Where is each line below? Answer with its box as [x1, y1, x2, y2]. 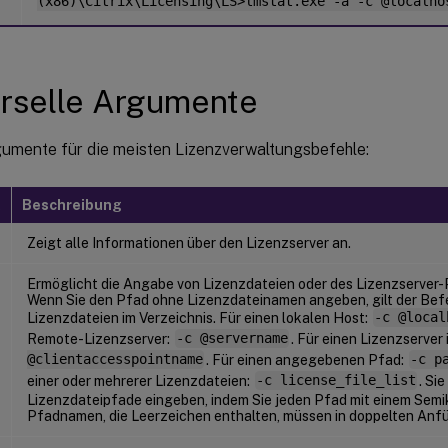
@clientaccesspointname [27, 351, 203, 368]
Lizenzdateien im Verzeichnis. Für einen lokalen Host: [27, 309, 371, 326]
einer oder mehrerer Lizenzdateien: [27, 372, 253, 389]
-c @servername [175, 330, 288, 347]
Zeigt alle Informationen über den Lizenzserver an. [27, 234, 351, 251]
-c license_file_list [255, 372, 416, 389]
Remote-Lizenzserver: [27, 330, 173, 347]
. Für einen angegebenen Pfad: [205, 351, 407, 368]
